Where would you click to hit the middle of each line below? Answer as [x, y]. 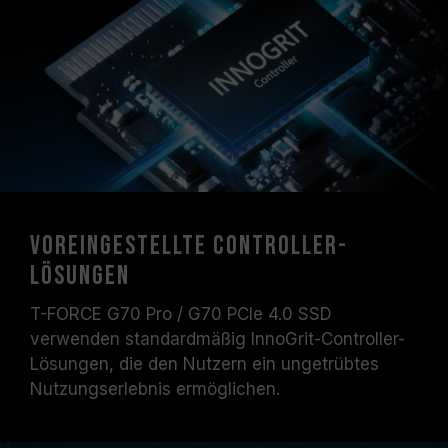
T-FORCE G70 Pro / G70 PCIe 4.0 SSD [181, 314]
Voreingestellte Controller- [189, 246]
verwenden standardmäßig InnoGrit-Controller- [217, 339]
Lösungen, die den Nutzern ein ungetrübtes [204, 364]
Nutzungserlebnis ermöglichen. [155, 389]
